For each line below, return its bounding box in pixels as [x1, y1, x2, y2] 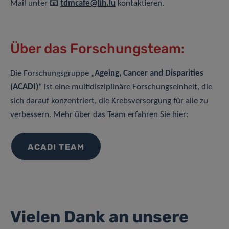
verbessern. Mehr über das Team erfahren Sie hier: [10, 110, 189, 120]
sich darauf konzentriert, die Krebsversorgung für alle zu [10, 97, 208, 106]
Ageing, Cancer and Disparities [95, 69, 203, 78]
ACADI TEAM [28, 142, 84, 152]
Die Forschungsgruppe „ [10, 69, 95, 78]
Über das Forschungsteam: [10, 40, 185, 57]
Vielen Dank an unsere [10, 207, 189, 227]
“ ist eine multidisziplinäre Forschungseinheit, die [38, 83, 212, 92]
